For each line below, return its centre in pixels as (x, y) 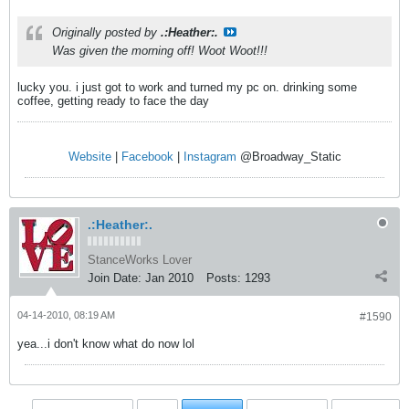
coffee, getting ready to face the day (113, 101)
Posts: (224, 278)
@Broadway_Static (288, 157)
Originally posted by (106, 33)
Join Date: (115, 278)
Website (89, 157)
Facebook (147, 157)
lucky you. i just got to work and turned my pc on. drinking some (187, 88)
